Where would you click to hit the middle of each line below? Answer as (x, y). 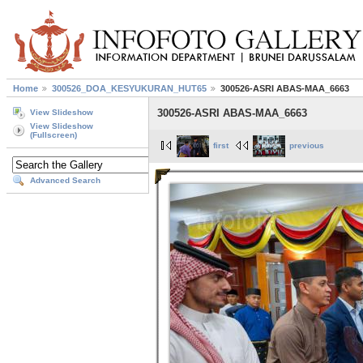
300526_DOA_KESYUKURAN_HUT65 (129, 89)
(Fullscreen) (53, 135)
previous (307, 146)
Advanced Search (65, 181)
